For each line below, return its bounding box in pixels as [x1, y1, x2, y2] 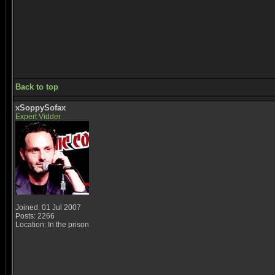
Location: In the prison [15, 220, 89, 229]
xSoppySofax [15, 103, 66, 112]
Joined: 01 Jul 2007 [15, 203, 81, 212]
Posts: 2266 [15, 212, 55, 220]
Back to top [15, 82, 58, 91]
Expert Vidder [15, 112, 61, 121]
